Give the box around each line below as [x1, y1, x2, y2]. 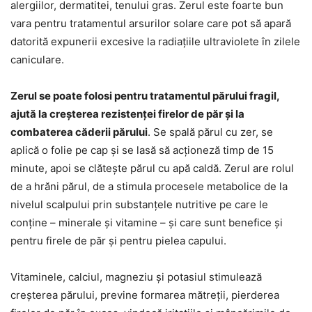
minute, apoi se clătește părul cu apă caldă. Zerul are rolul [10, 162, 294, 175]
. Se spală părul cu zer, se [148, 125, 273, 139]
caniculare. [10, 53, 64, 67]
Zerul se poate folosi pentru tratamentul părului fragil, [10, 89, 279, 103]
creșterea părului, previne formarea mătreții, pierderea [10, 288, 279, 302]
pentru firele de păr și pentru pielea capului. [10, 234, 226, 248]
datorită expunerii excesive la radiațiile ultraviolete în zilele [10, 35, 300, 49]
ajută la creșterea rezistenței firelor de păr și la [10, 107, 244, 121]
